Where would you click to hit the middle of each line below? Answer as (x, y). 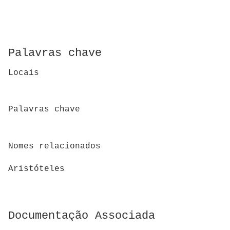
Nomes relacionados (54, 146)
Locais (24, 73)
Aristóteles (36, 169)
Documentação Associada (82, 216)
